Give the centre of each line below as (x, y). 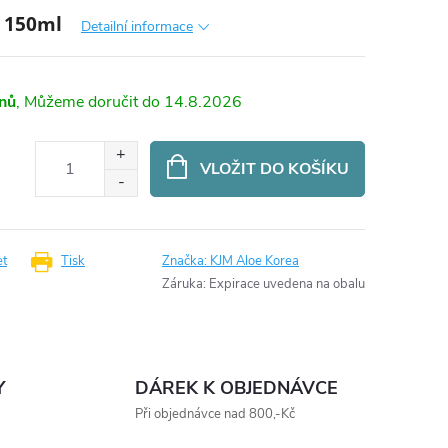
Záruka (182, 284)
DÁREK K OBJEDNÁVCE (236, 388)
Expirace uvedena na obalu (287, 284)
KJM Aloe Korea (254, 261)
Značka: (186, 261)
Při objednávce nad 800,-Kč (214, 414)
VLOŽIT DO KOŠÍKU (274, 169)
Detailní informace (137, 26)
